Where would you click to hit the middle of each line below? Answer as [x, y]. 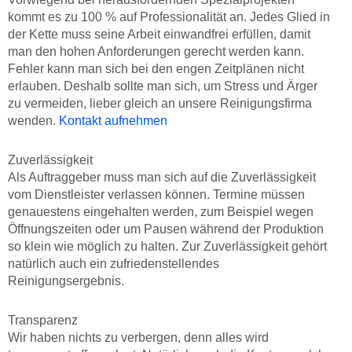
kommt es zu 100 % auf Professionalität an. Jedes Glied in [169, 17]
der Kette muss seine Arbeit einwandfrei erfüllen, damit [159, 35]
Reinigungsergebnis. [66, 281]
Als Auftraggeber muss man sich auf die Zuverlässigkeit [162, 178]
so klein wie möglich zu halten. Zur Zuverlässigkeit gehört [167, 247]
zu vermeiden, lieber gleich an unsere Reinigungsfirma [160, 104]
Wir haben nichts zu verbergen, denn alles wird [138, 338]
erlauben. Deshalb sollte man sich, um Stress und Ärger [163, 86]
